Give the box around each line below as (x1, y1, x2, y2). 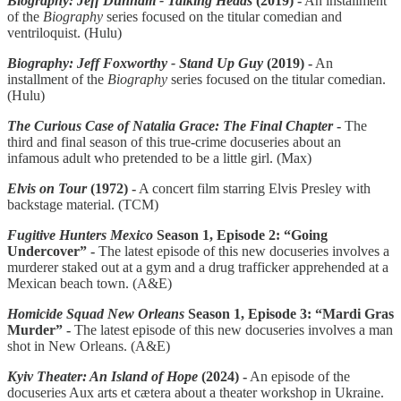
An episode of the (247, 368, 350, 384)
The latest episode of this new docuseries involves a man (74, 321, 393, 337)
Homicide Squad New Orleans (7, 305, 188, 321)
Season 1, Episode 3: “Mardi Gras (188, 305, 394, 321)
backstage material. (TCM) (7, 196, 158, 212)
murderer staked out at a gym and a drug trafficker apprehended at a (7, 259, 388, 275)
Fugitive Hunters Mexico (7, 226, 157, 243)
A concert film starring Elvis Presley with (136, 180, 371, 196)
